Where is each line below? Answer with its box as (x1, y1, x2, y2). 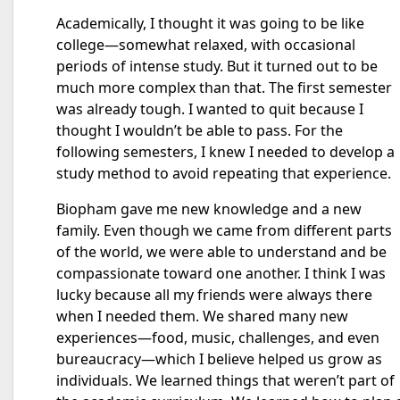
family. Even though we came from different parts (56, 221, 392, 240)
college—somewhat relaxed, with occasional (56, 35, 355, 54)
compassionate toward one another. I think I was (56, 263, 386, 283)
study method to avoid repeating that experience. (56, 163, 391, 183)
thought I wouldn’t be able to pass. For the (56, 121, 343, 140)
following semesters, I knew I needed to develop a (56, 142, 395, 162)
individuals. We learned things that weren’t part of (56, 371, 395, 390)
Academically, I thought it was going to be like (56, 13, 364, 33)
